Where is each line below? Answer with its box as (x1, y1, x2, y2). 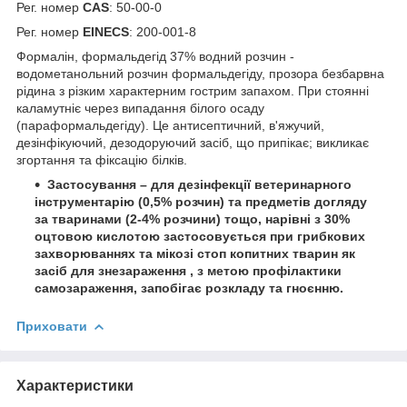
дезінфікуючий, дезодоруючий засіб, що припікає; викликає (16, 134, 369, 150)
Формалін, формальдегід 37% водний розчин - (16, 48, 294, 64)
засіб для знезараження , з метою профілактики (35, 263, 342, 278)
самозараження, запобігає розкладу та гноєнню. (35, 280, 343, 295)
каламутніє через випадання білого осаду (16, 100, 264, 115)
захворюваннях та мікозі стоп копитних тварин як (35, 245, 355, 261)
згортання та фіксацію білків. (16, 152, 187, 167)
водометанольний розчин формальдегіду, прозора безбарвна (16, 65, 384, 81)
